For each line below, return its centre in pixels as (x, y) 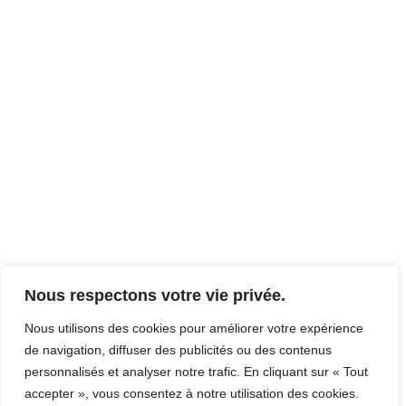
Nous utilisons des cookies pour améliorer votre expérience (194, 328)
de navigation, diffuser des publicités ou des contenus (178, 350)
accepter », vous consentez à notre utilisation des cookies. (192, 393)
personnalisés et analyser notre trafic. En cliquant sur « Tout (196, 372)
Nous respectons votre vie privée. (155, 295)
